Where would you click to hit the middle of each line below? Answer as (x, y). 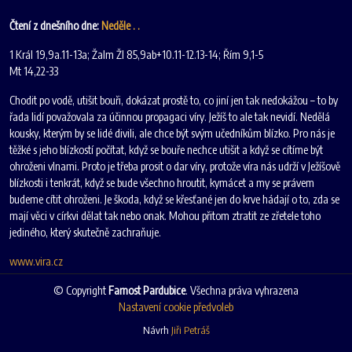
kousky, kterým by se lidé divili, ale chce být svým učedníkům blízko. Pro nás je (172, 133)
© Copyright (81, 290)
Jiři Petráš (190, 330)
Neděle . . (121, 25)
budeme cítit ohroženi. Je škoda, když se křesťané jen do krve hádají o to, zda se (174, 199)
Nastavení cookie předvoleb (176, 306)
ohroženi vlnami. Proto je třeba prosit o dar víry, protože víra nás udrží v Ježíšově (175, 166)
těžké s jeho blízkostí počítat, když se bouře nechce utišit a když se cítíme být (166, 149)
